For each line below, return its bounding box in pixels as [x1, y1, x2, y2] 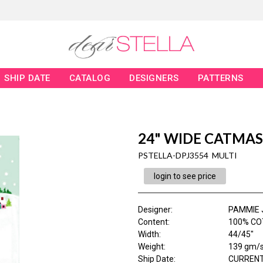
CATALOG [69, 73, 111, 84]
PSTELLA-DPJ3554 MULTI [137, 150, 237, 161]
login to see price [153, 171, 216, 181]
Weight [137, 242, 164, 252]
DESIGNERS [129, 73, 179, 84]
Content [137, 217, 168, 227]
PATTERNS [197, 73, 244, 84]
